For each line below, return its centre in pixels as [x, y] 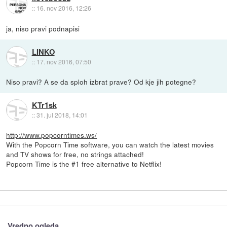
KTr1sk [44, 105]
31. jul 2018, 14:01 [62, 115]
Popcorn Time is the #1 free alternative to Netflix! [84, 164]
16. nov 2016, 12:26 [64, 8]
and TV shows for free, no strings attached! [75, 154]
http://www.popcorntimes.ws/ [52, 135]
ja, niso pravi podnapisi [43, 29]
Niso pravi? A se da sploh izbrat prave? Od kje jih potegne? [101, 82]
